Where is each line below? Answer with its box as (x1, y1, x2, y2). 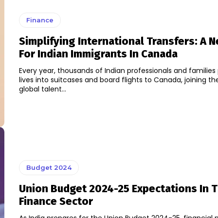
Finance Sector (18, 195, 93, 208)
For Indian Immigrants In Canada (18, 47, 178, 61)
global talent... (18, 84, 66, 94)
